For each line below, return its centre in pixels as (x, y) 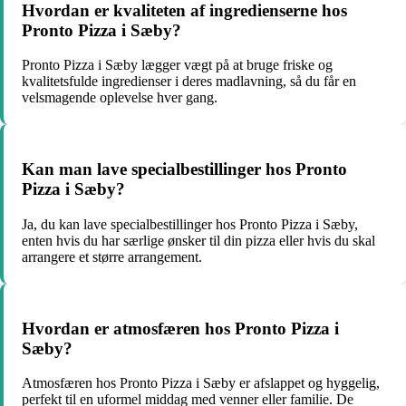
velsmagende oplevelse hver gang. (120, 98)
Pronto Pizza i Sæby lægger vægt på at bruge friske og (177, 65)
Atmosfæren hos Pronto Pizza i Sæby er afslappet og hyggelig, (201, 383)
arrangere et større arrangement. (112, 256)
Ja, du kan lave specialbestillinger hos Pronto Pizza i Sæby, (190, 224)
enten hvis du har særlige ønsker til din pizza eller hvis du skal (198, 240)
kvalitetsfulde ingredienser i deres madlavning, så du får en (189, 82)
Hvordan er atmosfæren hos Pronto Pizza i (180, 328)
